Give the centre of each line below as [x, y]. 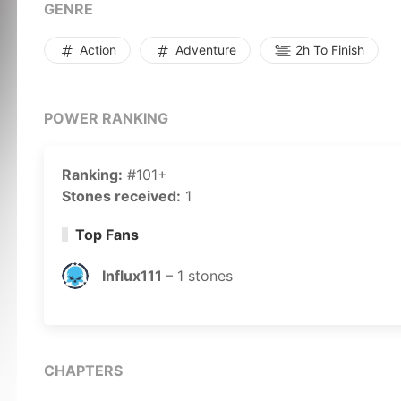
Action [96, 50]
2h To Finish [328, 50]
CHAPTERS [83, 371]
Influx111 [134, 276]
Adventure [204, 50]
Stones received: [121, 196]
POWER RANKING [106, 118]
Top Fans [107, 235]
